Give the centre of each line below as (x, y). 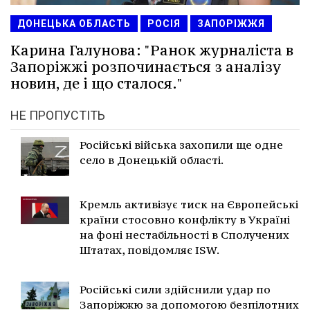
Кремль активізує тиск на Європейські (189, 204)
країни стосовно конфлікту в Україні (185, 220)
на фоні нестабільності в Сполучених (184, 235)
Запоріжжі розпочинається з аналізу (146, 67)
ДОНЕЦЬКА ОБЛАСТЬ (74, 24)
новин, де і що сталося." (97, 84)
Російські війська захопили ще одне (181, 145)
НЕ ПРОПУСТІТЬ (58, 116)
